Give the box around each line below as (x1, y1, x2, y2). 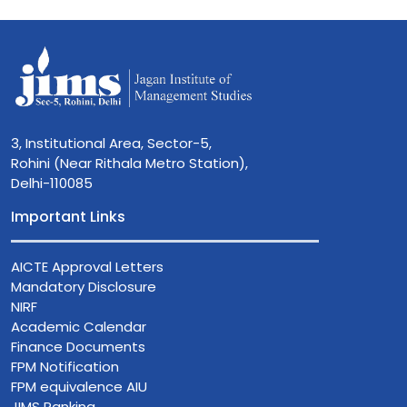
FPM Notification (11, 357, 119, 377)
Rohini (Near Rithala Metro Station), (11, 154, 248, 174)
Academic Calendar (11, 317, 146, 337)
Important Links (11, 206, 125, 228)
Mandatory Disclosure (11, 277, 156, 297)
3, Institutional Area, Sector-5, (11, 134, 212, 154)
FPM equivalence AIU (11, 377, 147, 397)
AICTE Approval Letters (11, 257, 164, 277)
